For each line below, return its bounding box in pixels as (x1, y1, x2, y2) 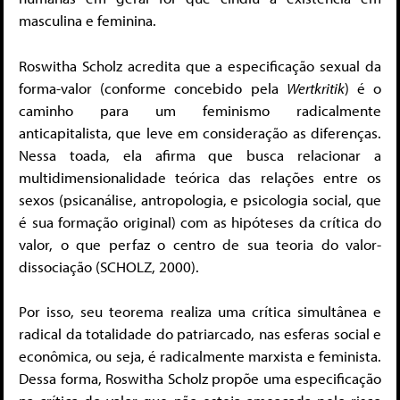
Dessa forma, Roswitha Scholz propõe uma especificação (19, 369, 381, 388)
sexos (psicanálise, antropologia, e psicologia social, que (19, 189, 381, 209)
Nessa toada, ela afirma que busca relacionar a (19, 145, 381, 164)
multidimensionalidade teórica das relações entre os (19, 167, 381, 187)
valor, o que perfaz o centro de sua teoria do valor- (19, 234, 381, 254)
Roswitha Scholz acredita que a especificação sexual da (19, 55, 381, 75)
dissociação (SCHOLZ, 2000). (19, 256, 199, 276)
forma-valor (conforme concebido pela (19, 78, 287, 97)
